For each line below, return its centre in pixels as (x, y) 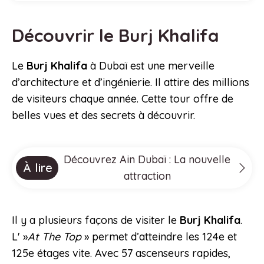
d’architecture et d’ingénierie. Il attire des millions (131, 82)
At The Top (55, 237)
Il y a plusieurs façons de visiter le (96, 220)
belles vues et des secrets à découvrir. (103, 115)
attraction (147, 176)
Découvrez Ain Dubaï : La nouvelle (147, 160)
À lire (38, 168)
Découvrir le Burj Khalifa (118, 36)
